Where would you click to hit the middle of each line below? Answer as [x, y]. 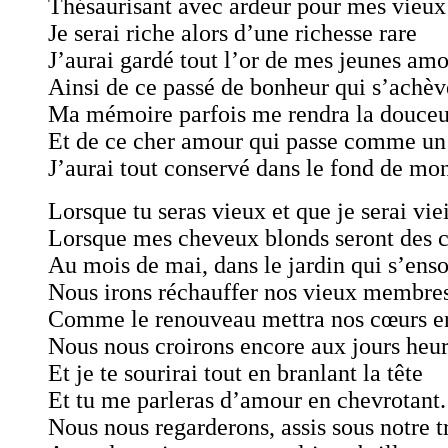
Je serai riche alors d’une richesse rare [232, 33]
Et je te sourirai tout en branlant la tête [235, 373]
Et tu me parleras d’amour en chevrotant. [247, 400]
